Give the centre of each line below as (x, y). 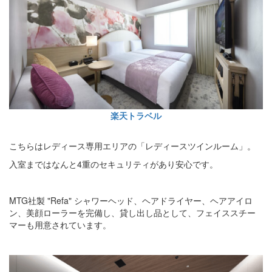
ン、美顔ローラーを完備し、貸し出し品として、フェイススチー (132, 213)
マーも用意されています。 (60, 225)
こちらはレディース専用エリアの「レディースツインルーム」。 (132, 146)
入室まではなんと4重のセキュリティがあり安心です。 (114, 164)
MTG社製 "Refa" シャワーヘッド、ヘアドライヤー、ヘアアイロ (131, 201)
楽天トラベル (136, 116)
